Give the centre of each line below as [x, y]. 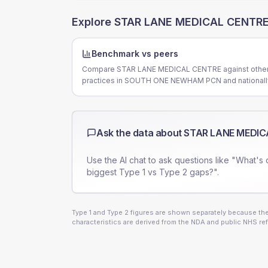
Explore [93, 22]
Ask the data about [140, 133]
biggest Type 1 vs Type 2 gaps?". [153, 172]
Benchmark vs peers [135, 54]
